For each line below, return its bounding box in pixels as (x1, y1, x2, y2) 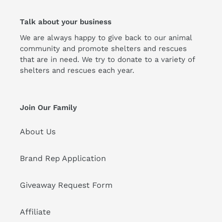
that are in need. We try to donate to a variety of (20, 55, 195, 64)
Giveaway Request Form (20, 180, 112, 190)
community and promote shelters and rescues (20, 44, 187, 54)
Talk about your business (20, 17, 111, 26)
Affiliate (20, 207, 51, 217)
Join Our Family (20, 103, 77, 112)
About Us (20, 126, 55, 136)
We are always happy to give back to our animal (20, 33, 192, 43)
